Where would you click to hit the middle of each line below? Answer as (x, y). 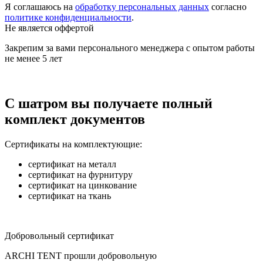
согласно (228, 6)
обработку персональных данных (142, 6)
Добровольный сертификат (59, 235)
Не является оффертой (49, 28)
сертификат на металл (72, 164)
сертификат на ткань (70, 195)
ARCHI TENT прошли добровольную (81, 255)
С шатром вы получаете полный (109, 103)
